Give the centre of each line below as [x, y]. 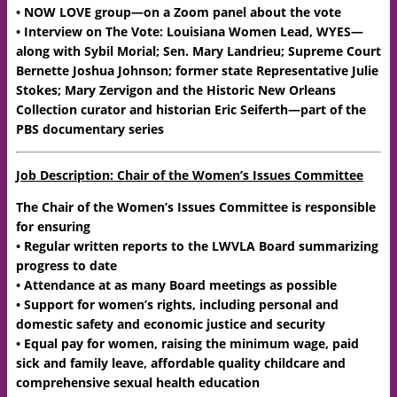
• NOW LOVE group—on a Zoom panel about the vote [179, 12]
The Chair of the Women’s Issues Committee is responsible [196, 207]
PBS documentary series [90, 129]
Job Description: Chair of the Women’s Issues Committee [190, 175]
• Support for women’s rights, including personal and [177, 304]
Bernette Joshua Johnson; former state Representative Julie [197, 70]
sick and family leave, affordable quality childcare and [181, 363]
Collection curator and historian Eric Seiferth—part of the [191, 109]
